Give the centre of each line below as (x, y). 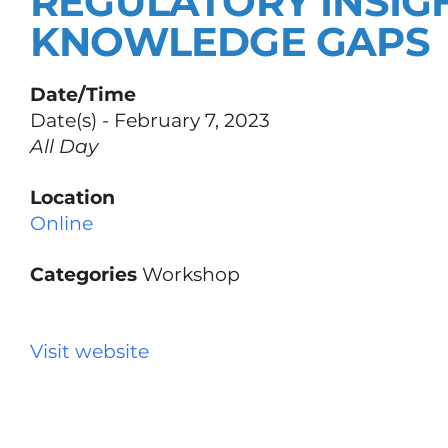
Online (61, 223)
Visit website (89, 351)
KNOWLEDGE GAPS (230, 41)
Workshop (188, 274)
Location (72, 197)
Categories (83, 274)
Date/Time (83, 94)
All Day (64, 146)
